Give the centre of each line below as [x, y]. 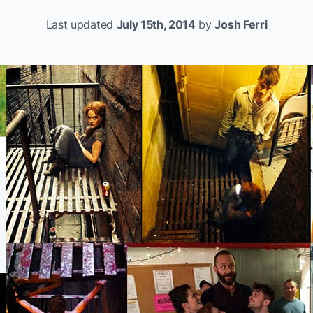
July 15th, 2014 [156, 24]
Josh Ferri [241, 24]
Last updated [81, 24]
